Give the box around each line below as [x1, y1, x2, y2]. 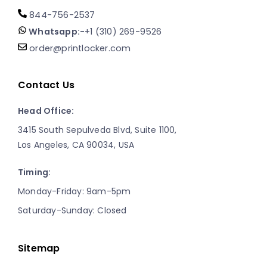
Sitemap [18, 241, 60, 255]
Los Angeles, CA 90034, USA [18, 138, 135, 151]
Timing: [18, 166, 51, 178]
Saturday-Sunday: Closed [18, 204, 127, 216]
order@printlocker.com [27, 42, 131, 54]
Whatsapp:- [27, 25, 85, 38]
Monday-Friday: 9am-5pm [18, 185, 131, 197]
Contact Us [18, 77, 74, 92]
